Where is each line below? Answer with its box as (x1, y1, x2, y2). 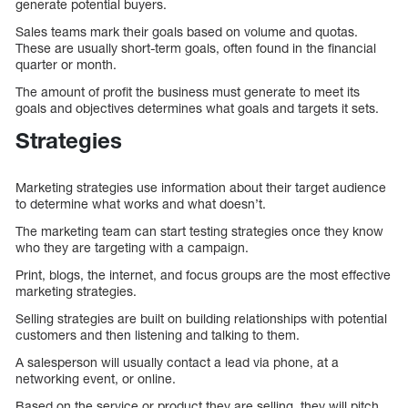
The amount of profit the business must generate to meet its (15, 84, 360, 100)
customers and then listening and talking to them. (15, 327, 300, 343)
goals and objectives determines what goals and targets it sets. (15, 100, 379, 117)
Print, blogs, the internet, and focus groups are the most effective (15, 267, 391, 283)
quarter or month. (15, 56, 117, 73)
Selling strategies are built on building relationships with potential (15, 311, 387, 327)
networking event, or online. (15, 371, 176, 387)
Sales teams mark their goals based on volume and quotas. (15, 24, 358, 40)
